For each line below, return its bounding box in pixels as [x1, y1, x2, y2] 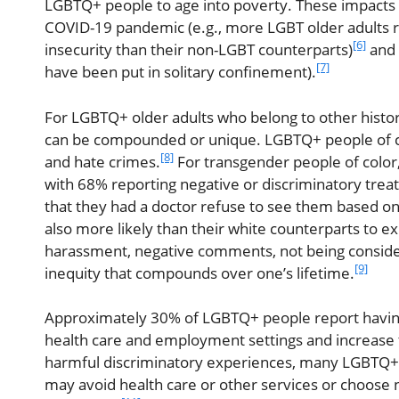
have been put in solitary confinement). [45, 61, 316, 83]
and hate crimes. [45, 151, 160, 172]
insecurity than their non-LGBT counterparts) [45, 39, 353, 61]
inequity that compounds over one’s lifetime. [45, 262, 354, 283]
